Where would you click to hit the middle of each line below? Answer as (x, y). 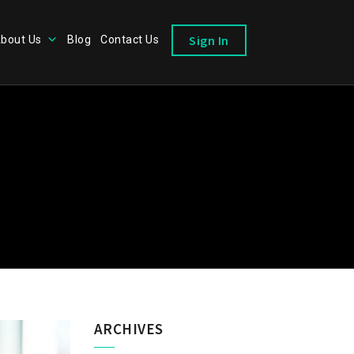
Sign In (209, 41)
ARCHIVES (128, 329)
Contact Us (130, 40)
